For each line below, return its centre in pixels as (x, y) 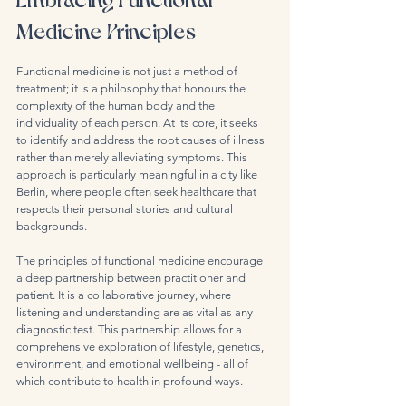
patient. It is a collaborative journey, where (125, 295)
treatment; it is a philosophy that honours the (132, 88)
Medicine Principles (106, 29)
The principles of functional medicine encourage (141, 261)
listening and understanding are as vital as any (136, 312)
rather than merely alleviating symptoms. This (133, 157)
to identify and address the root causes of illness (142, 140)
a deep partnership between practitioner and (132, 278)
